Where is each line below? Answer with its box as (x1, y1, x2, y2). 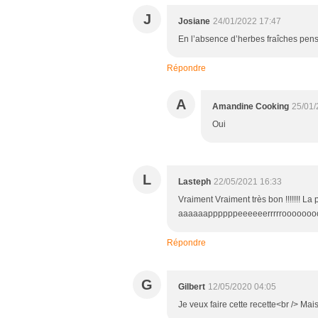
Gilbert (178, 281, 205, 292)
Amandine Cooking (212, 101, 289, 111)
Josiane (178, 16, 210, 26)
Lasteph (178, 176, 211, 187)
